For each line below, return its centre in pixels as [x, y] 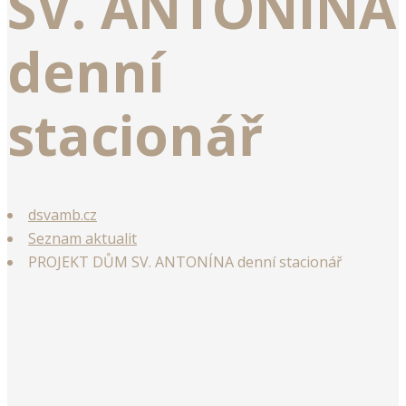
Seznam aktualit [82, 239]
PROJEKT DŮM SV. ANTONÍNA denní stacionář [185, 262]
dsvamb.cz [63, 215]
